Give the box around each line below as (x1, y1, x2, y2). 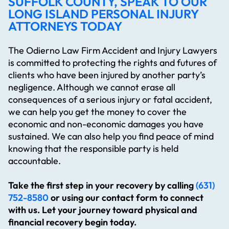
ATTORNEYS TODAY (8, 18, 122, 34)
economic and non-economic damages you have (8, 118, 203, 130)
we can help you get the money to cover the (8, 106, 187, 118)
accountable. (8, 155, 61, 167)
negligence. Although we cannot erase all (8, 81, 175, 94)
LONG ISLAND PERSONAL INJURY (8, 6, 198, 22)
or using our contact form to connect (49, 192, 203, 204)
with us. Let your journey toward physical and (8, 204, 197, 216)
